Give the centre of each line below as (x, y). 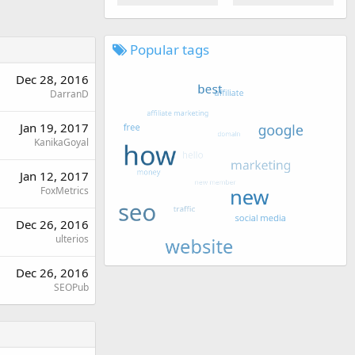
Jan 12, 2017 (54, 176)
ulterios (72, 239)
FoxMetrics (65, 190)
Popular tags (168, 49)
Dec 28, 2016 (52, 79)
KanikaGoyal (61, 142)
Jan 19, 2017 (54, 127)
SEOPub (71, 287)
